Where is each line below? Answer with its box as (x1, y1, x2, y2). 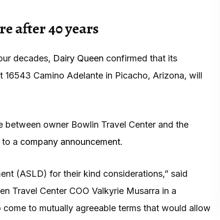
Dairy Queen (53, 53, 104, 63)
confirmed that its (104, 53, 177, 63)
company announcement (20, 136, 120, 147)
